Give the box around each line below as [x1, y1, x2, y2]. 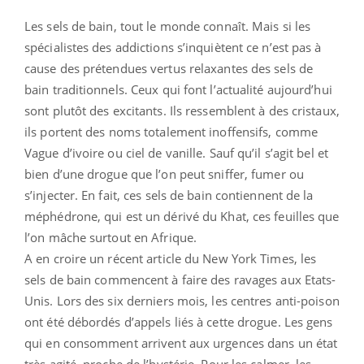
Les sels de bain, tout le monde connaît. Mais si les [24, 17, 311, 34]
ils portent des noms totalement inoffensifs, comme [24, 123, 318, 140]
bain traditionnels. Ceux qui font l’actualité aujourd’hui [24, 80, 332, 97]
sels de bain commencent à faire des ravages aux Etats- [24, 271, 336, 288]
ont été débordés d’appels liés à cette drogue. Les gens [24, 313, 333, 330]
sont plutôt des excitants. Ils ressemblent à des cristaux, [24, 102, 340, 119]
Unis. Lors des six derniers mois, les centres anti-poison [24, 292, 340, 309]
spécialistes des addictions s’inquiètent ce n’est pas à [24, 38, 322, 55]
